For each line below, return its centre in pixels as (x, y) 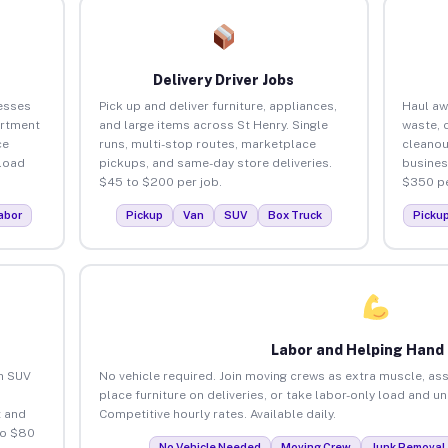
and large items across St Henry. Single (213, 124)
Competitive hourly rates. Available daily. (217, 413)
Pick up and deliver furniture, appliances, (217, 105)
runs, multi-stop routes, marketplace (207, 143)
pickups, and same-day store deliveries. (215, 162)
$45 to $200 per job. (160, 181)
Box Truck (294, 214)
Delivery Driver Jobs (224, 79)
